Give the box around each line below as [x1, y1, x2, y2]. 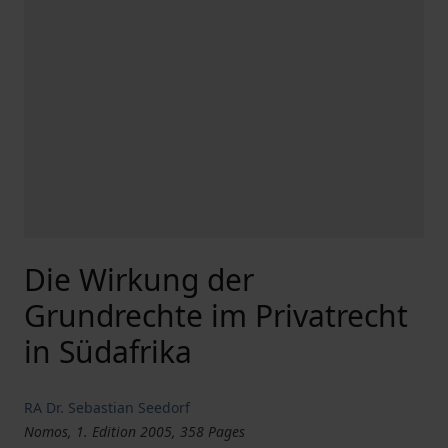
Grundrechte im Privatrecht [24, 295, 408, 336]
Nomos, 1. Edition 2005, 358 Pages [24, 422, 245, 441]
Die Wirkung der [24, 259, 254, 300]
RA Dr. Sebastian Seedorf [24, 398, 190, 417]
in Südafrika [24, 331, 192, 372]
